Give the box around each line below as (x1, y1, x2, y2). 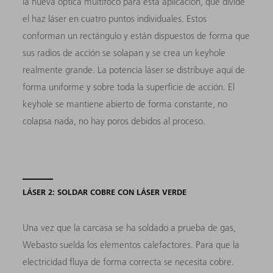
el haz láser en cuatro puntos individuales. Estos (23, 12, 207, 24)
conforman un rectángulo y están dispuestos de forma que (23, 29, 250, 41)
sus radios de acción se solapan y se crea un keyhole (23, 46, 226, 58)
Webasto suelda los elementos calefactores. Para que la (23, 238, 240, 250)
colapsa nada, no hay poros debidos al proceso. (23, 115, 208, 127)
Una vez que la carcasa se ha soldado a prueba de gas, (23, 221, 236, 233)
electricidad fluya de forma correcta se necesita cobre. (23, 255, 235, 268)
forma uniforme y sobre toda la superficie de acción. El (23, 80, 235, 93)
